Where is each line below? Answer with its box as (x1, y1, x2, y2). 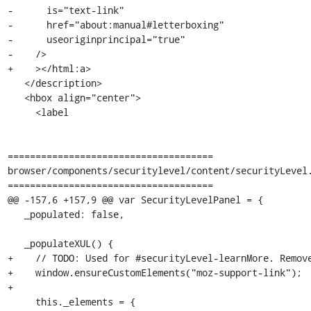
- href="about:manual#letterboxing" (7, 18, 224, 31)
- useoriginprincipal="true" (7, 33, 185, 46)
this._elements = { (7, 295, 35, 308)
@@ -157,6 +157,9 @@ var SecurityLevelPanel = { (7, 193, 263, 206)
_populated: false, (7, 208, 24, 221)
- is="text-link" (7, 3, 124, 17)
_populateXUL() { (7, 237, 24, 250)
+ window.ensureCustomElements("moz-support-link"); (7, 266, 302, 279)
